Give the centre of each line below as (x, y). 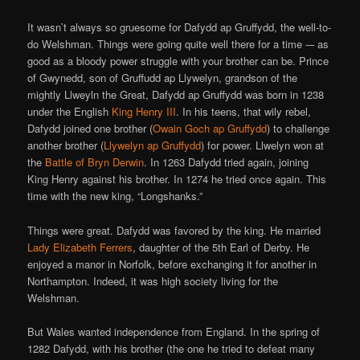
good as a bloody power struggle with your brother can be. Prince (178, 61)
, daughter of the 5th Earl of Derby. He (221, 247)
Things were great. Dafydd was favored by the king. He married (174, 230)
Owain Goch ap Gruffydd (210, 129)
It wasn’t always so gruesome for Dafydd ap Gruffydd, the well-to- (180, 27)
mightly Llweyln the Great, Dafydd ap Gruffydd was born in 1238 (176, 95)
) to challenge (299, 129)
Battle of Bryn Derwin (95, 162)
